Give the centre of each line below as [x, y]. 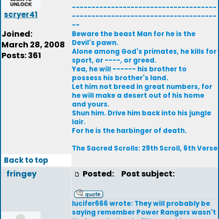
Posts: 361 [21, 55]
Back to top [26, 160]
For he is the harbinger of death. [129, 131]
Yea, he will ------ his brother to [129, 69]
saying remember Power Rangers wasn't [144, 212]
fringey [22, 174]
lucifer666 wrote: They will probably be [141, 204]
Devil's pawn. [95, 43]
